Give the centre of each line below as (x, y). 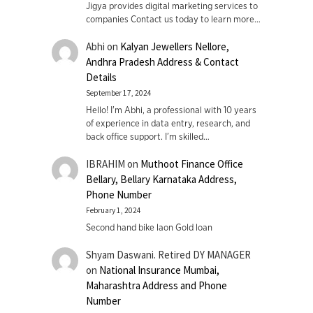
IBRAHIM (105, 164)
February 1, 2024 (113, 211)
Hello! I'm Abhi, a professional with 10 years (171, 110)
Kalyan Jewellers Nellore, (174, 47)
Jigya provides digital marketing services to (172, 6)
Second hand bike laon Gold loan (149, 228)
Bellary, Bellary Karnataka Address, (161, 180)
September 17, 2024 (118, 93)
